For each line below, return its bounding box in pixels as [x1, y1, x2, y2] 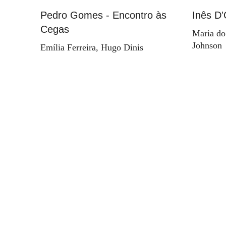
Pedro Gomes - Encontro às [40, 9, 166, 21]
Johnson [192, 40, 222, 50]
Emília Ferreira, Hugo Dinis [40, 42, 143, 52]
